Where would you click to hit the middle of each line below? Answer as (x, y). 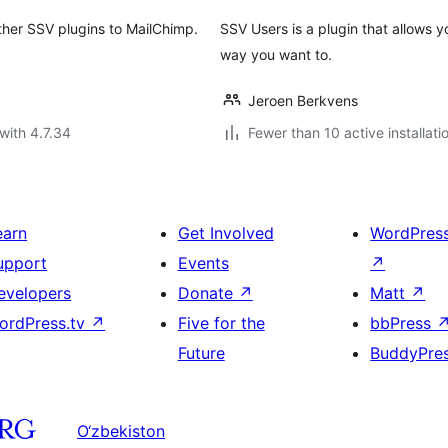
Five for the (221, 323)
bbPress (403, 323)
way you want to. (276, 54)
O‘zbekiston (121, 430)
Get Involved (225, 233)
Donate (207, 293)
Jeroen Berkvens (303, 100)
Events (203, 263)
